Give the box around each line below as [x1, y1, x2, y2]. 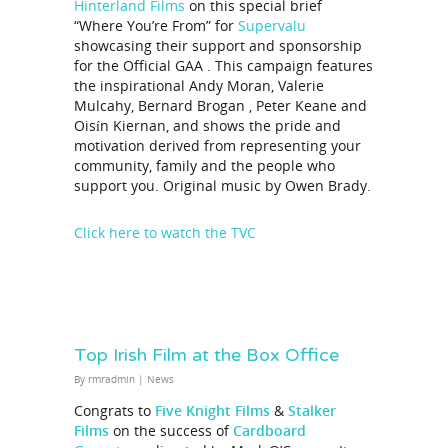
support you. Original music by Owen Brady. [74, 176, 371, 196]
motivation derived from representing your [74, 136, 361, 156]
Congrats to [74, 401, 151, 421]
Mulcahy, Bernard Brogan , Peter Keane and [74, 96, 367, 116]
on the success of [109, 421, 233, 441]
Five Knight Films [155, 401, 270, 421]
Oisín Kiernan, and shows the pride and [74, 116, 341, 136]
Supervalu [238, 16, 306, 36]
